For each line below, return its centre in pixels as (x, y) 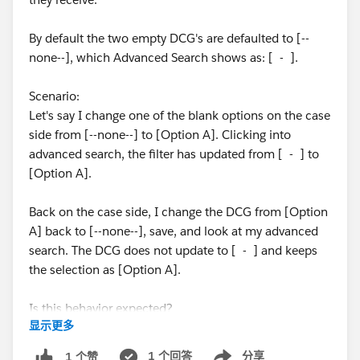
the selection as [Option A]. (105, 270)
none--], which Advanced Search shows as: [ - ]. (164, 58)
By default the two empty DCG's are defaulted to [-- (169, 39)
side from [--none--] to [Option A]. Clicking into (160, 135)
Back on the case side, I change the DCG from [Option (178, 212)
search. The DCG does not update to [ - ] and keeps (173, 251)
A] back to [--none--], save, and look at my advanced (174, 231)
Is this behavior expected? (101, 309)
